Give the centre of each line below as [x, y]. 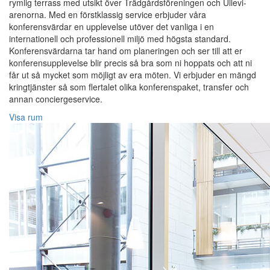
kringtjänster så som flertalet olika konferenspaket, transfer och [129, 87]
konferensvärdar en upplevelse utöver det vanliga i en [111, 27]
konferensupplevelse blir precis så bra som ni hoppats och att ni [130, 63]
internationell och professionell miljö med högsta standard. [120, 39]
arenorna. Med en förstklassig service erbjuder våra [108, 15]
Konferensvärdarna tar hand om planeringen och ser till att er [126, 51]
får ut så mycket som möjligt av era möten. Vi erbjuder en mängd [133, 75]
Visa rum [26, 117]
